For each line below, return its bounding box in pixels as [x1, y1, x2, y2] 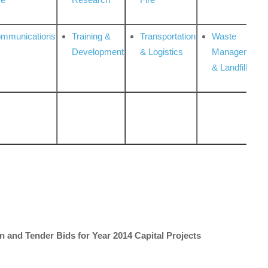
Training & [72, 31, 111, 42]
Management [212, 47, 264, 57]
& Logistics [140, 47, 184, 57]
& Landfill [212, 62, 248, 73]
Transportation [140, 31, 196, 42]
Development [72, 47, 124, 57]
